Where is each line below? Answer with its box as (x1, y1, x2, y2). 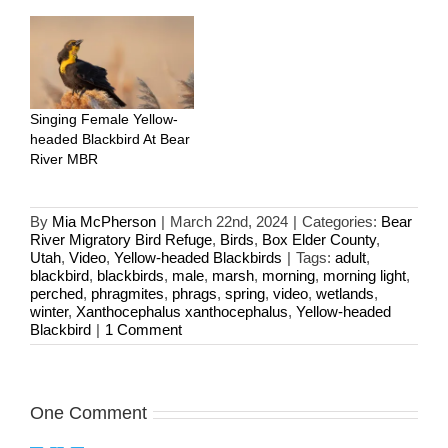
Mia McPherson (52, 213, 156, 231)
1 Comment (105, 321, 182, 339)
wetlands (316, 285, 374, 303)
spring (225, 285, 265, 303)
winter (30, 303, 68, 321)
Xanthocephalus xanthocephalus (76, 303, 288, 321)
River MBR (30, 151, 98, 168)
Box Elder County (262, 231, 376, 249)
